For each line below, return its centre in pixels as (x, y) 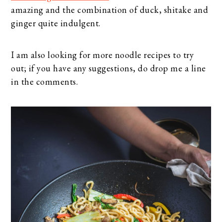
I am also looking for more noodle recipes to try (103, 55)
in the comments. (45, 81)
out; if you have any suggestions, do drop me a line (109, 68)
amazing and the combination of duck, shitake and (110, 9)
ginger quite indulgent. (56, 23)
